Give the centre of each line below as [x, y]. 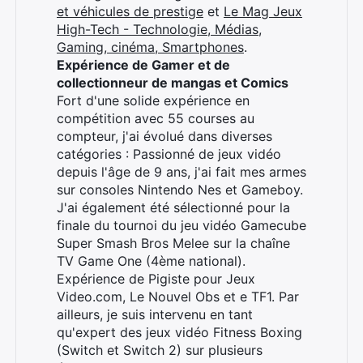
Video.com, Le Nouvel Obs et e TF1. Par [178, 297]
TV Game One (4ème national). [151, 261]
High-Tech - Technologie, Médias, [159, 29]
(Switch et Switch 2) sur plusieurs [160, 350]
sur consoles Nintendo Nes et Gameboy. [180, 190]
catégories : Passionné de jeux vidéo [169, 154]
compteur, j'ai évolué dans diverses [164, 136]
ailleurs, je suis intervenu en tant [155, 314]
